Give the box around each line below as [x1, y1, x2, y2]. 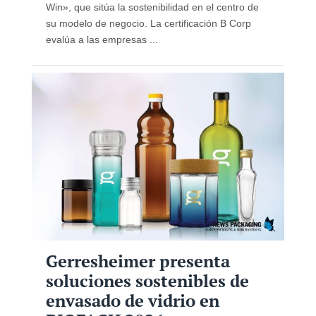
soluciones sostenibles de [45, 269, 249, 292]
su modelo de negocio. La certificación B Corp [45, 18, 251, 30]
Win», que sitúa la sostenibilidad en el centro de [45, 1, 259, 13]
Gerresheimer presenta [45, 249, 230, 272]
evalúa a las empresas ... [45, 34, 158, 46]
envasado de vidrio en [45, 288, 219, 312]
